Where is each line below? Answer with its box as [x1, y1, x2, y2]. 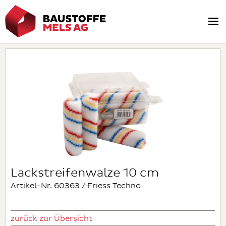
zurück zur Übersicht [11, 213, 92, 223]
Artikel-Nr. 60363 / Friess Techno [11, 181, 141, 191]
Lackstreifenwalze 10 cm [11, 165, 159, 180]
